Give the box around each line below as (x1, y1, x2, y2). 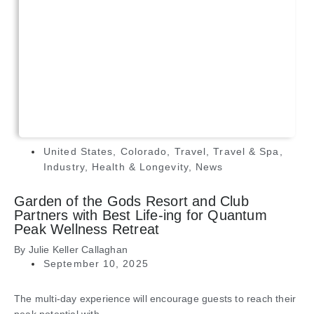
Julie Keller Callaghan (28, 244, 128, 256)
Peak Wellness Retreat (14, 221, 160, 238)
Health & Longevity (92, 161, 189, 173)
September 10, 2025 (43, 258, 149, 270)
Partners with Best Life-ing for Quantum (14, 207, 267, 224)
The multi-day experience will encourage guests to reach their (14, 293, 296, 305)
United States (43, 146, 114, 158)
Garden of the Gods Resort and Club (14, 193, 249, 210)
